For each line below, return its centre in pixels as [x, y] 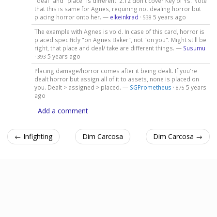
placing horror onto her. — [72, 17]
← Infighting [33, 136]
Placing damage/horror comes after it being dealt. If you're [116, 70]
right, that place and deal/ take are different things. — [108, 48]
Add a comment [63, 110]
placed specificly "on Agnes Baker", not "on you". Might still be [120, 39]
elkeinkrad [124, 17]
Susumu [194, 48]
